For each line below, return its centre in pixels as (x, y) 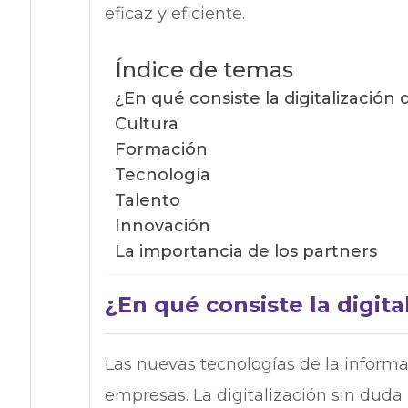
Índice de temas (204, 70)
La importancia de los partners (245, 252)
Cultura (146, 124)
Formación (161, 150)
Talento (147, 201)
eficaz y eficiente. (174, 14)
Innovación (162, 226)
